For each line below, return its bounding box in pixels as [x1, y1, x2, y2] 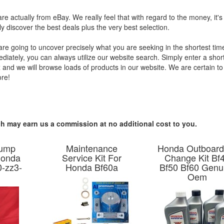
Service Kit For [62, 151, 122, 164]
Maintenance [66, 141, 118, 154]
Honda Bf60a [65, 160, 118, 173]
